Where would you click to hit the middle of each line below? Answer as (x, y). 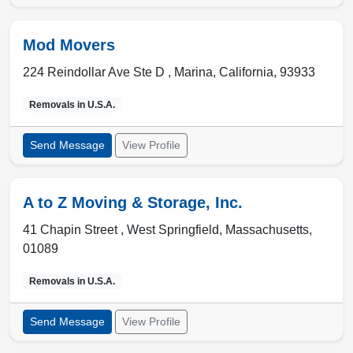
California (246, 72)
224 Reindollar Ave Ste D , (98, 72)
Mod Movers (69, 45)
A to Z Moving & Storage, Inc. (133, 203)
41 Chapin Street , (75, 230)
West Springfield (173, 230)
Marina (193, 72)
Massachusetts (267, 230)
